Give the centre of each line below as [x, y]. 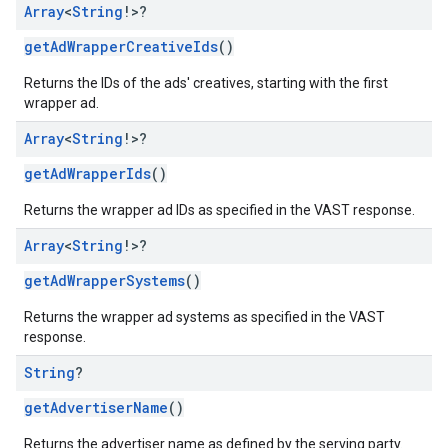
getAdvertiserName [96, 407]
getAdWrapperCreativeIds [121, 46]
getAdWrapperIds [87, 173]
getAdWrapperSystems [104, 280]
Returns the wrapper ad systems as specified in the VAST [204, 317]
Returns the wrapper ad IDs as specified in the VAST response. [219, 210]
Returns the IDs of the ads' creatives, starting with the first [206, 83]
